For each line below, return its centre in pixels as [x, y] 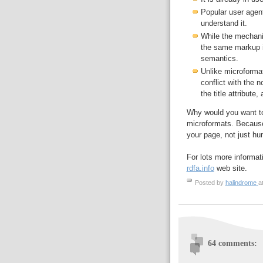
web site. [230, 168]
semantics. [219, 59]
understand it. [224, 23]
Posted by [210, 183]
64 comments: [232, 243]
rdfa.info [200, 168]
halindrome [241, 183]
